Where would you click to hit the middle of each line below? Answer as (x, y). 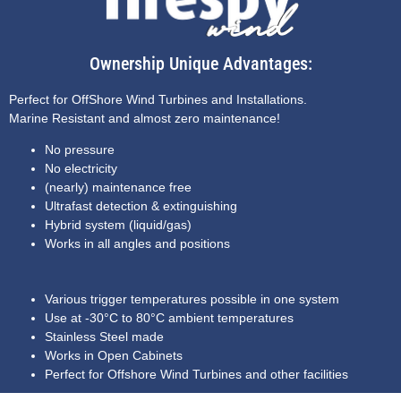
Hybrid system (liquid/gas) (118, 225)
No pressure (80, 150)
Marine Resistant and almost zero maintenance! (145, 118)
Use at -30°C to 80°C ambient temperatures (169, 318)
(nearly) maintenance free (118, 188)
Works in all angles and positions (137, 244)
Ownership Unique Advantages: (200, 63)
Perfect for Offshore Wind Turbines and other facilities (196, 375)
